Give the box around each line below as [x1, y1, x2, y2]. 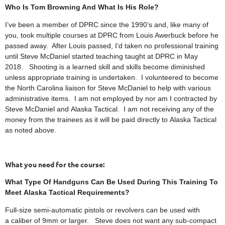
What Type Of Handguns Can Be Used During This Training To [5, 178, 218, 186]
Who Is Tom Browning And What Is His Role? [5, 3, 159, 11]
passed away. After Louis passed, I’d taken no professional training [5, 42, 218, 50]
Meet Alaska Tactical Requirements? [5, 188, 130, 196]
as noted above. [5, 126, 56, 134]
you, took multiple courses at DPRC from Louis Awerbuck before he [5, 31, 218, 39]
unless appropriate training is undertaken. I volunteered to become [5, 73, 218, 81]
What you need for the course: [5, 160, 104, 169]
